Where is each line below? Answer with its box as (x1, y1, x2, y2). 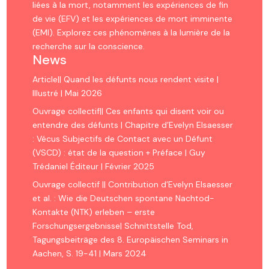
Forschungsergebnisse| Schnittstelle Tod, (32, 220, 193, 232)
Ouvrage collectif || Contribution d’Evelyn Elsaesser (32, 179, 232, 190)
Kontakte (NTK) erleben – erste (32, 207, 155, 218)
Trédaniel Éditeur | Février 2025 (32, 161, 154, 172)
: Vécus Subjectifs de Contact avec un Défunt (32, 133, 213, 145)
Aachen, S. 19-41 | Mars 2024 (32, 248, 147, 259)
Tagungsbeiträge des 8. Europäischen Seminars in (32, 234, 228, 246)
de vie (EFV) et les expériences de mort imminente (32, 13, 232, 25)
